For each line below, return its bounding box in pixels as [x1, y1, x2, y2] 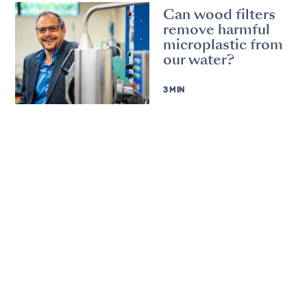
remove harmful [162, 19, 270, 40]
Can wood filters [162, 4, 275, 25]
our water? [162, 49, 234, 71]
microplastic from [162, 34, 283, 56]
